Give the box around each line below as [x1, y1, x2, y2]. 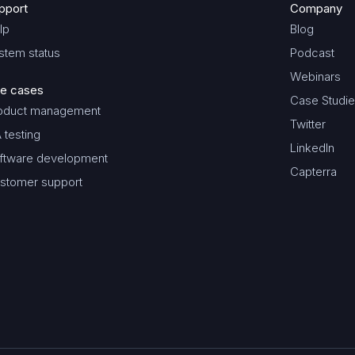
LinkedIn [290, 140, 334, 155]
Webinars [290, 69, 341, 84]
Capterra [290, 164, 337, 179]
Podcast [290, 45, 334, 60]
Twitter [290, 116, 326, 132]
